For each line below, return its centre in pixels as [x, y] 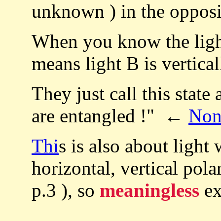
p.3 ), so [66, 190]
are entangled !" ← [110, 116]
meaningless [149, 190]
